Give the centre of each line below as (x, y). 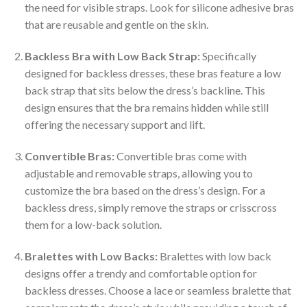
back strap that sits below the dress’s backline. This (145, 90)
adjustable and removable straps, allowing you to (138, 173)
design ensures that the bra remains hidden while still (146, 108)
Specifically (228, 56)
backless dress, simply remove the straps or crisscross (150, 207)
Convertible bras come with (180, 156)
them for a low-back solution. (93, 224)
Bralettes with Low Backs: (91, 256)
